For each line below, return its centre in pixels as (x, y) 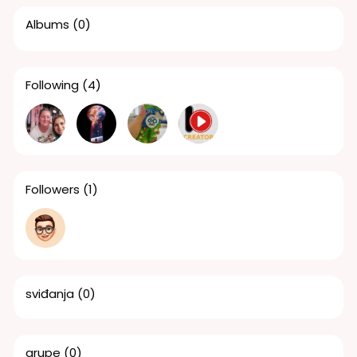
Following (52, 84)
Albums (47, 24)
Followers (52, 189)
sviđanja (49, 293)
